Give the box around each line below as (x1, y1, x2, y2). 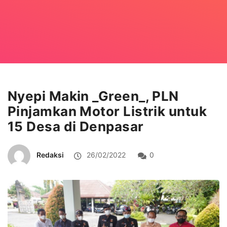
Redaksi (36, 150, 64, 159)
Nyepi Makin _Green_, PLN (8, 88, 179, 104)
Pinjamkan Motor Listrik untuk (8, 103, 207, 119)
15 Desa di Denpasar (8, 118, 144, 134)
